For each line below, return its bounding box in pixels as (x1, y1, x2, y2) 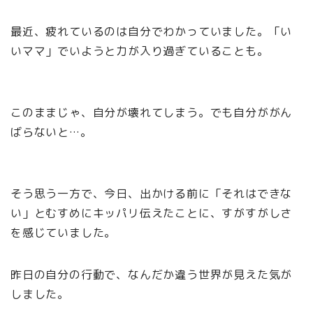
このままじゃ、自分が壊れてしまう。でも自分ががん (10, 105, 293, 121)
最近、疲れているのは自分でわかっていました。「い (10, 24, 293, 40)
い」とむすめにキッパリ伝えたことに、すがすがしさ (10, 205, 293, 221)
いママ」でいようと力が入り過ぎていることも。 (10, 43, 269, 59)
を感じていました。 (10, 225, 117, 241)
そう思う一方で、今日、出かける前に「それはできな (10, 186, 293, 202)
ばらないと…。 (10, 124, 92, 140)
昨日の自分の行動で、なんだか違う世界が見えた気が (10, 267, 293, 283)
